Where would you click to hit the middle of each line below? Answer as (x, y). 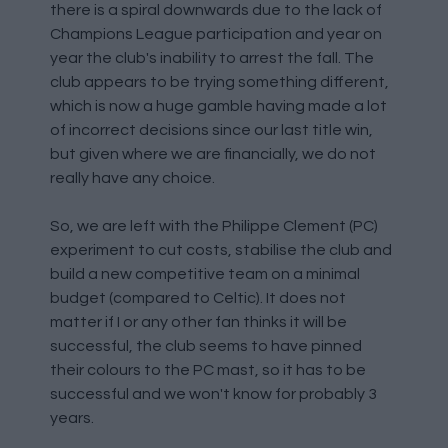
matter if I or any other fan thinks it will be (198, 322)
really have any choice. (132, 178)
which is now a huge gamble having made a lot (218, 106)
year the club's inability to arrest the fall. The (212, 58)
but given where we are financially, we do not (213, 154)
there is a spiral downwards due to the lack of (216, 10)
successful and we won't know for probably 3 (213, 394)
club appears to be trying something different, (219, 82)
